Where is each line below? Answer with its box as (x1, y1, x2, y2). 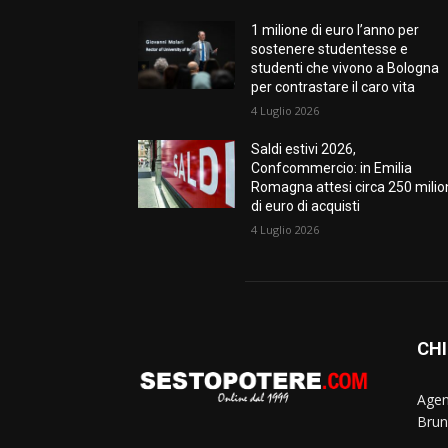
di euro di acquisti (251, 198, 361, 215)
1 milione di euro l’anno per (251, 22, 420, 39)
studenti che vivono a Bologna (251, 60, 440, 77)
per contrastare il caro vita (251, 79, 419, 96)
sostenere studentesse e (251, 41, 409, 58)
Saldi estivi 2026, (251, 141, 357, 158)
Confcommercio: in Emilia (251, 160, 413, 177)
